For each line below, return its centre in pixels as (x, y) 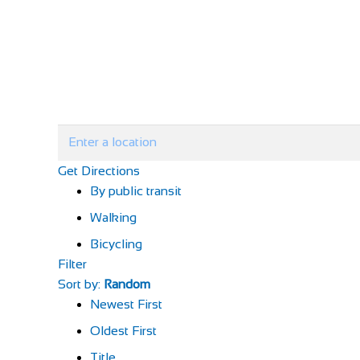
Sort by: (81, 284)
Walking (113, 217)
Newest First (126, 304)
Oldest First (123, 330)
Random (127, 284)
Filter (72, 264)
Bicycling (116, 243)
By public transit (136, 190)
